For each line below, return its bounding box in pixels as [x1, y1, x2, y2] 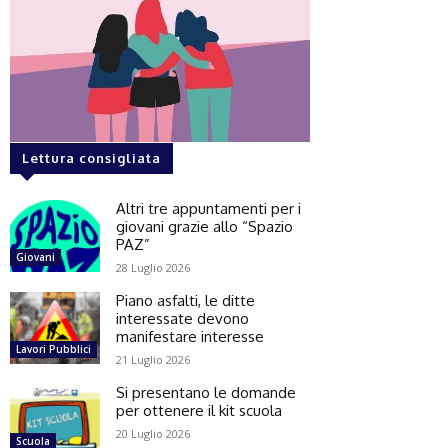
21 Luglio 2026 [116, 352, 190, 368]
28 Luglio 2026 [116, 260, 190, 276]
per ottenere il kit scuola [116, 401, 282, 421]
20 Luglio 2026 [116, 426, 190, 442]
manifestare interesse [116, 327, 264, 347]
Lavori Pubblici [16, 342, 91, 357]
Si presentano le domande [116, 383, 296, 403]
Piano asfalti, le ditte [116, 291, 255, 311]
